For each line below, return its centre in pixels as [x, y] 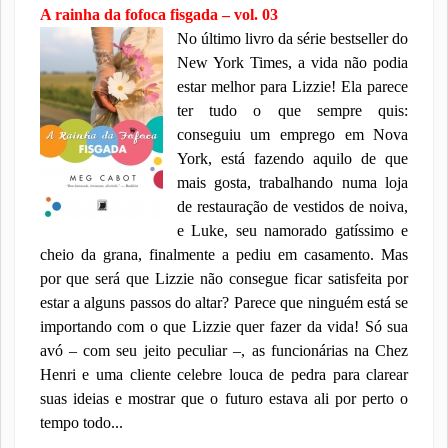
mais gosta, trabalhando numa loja [292, 182]
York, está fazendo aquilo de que [292, 158]
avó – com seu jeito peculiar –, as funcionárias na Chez [224, 350]
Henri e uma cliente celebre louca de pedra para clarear [224, 374]
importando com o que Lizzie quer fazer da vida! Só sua [224, 326]
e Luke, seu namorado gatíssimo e [292, 230]
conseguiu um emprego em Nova [292, 134]
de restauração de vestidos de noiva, [292, 206]
